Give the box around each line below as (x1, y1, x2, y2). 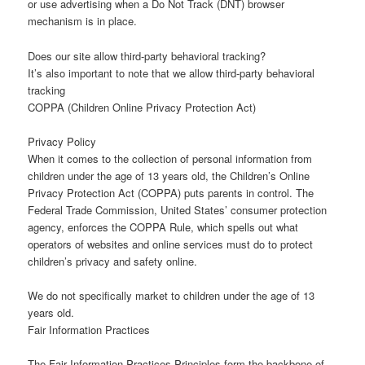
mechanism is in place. (28, 13, 138, 29)
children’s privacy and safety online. (28, 253, 198, 269)
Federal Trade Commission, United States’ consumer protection (28, 201, 328, 218)
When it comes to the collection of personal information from (28, 150, 313, 166)
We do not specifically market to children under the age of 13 (28, 287, 315, 303)
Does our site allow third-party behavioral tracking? (28, 47, 266, 64)
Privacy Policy (28, 133, 97, 149)
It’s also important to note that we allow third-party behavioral (28, 64, 315, 81)
